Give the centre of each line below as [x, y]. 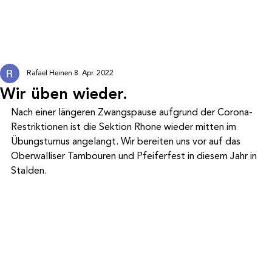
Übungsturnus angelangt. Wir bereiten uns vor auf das [127, 141]
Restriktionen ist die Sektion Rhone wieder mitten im [125, 127]
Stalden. [29, 171]
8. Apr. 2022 [94, 73]
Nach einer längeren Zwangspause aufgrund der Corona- [132, 112]
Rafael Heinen [49, 73]
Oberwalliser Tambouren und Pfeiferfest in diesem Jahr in [135, 156]
